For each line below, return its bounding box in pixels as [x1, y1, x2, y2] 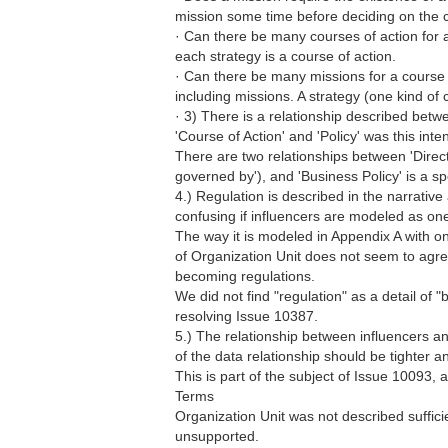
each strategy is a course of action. [175, 48, 396, 64]
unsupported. [175, 428, 259, 444]
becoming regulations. [175, 268, 315, 284]
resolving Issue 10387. [175, 308, 318, 324]
